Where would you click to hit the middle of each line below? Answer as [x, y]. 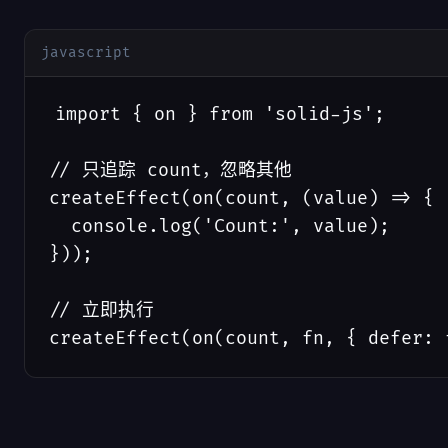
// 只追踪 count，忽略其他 [170, 170]
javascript [86, 52]
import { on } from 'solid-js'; [220, 114]
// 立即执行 [101, 310]
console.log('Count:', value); [219, 226]
